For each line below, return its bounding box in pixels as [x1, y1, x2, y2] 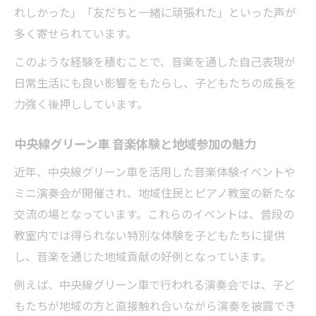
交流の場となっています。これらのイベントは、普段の [14, 205, 294, 222]
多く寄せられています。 [14, 24, 137, 42]
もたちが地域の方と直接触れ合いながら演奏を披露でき [14, 296, 296, 314]
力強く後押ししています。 [14, 95, 148, 112]
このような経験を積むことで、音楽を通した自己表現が [14, 52, 296, 70]
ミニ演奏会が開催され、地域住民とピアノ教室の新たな [14, 183, 296, 201]
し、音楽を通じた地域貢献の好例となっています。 [14, 247, 272, 265]
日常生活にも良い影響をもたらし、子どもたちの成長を [14, 73, 296, 91]
